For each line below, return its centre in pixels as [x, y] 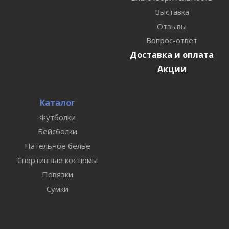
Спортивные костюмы [57, 160]
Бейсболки [57, 132]
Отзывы [172, 26]
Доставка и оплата [172, 55]
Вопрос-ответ [172, 41]
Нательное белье [57, 146]
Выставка [172, 12]
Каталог [57, 103]
